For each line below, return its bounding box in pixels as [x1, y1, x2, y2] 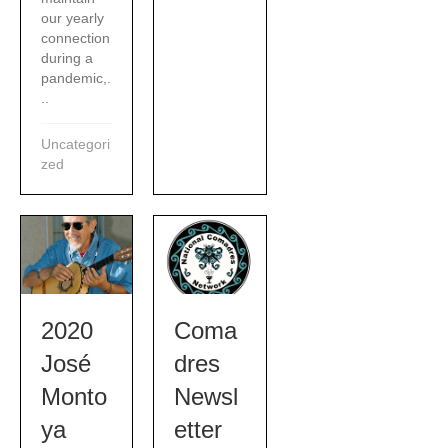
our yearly [41, 10, 104, 27]
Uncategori [41, 136, 110, 153]
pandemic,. [41, 70, 111, 87]
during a [41, 50, 93, 67]
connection [41, 30, 110, 47]
